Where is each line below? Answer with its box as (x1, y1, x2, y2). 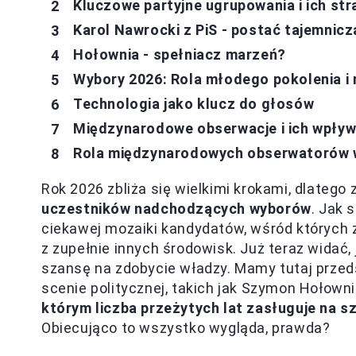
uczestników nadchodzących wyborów (41, 200, 311, 217)
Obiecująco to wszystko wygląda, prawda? (41, 319, 331, 336)
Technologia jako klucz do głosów (73, 95, 315, 112)
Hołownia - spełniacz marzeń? (73, 46, 286, 63)
